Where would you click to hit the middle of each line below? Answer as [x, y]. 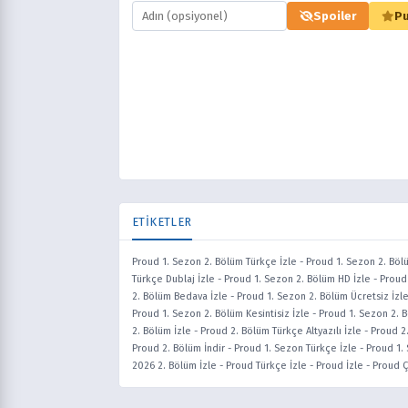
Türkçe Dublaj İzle [173, 279]
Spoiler [335, 16]
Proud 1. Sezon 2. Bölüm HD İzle [297, 279]
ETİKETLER [162, 222]
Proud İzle [340, 366]
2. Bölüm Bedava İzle [180, 296]
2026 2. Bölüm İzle [174, 366]
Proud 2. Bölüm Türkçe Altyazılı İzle [281, 331]
